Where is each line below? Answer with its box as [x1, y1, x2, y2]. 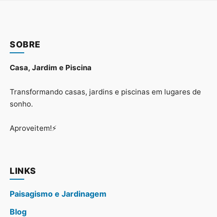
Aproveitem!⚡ [10, 124, 57, 133]
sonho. [10, 99, 33, 109]
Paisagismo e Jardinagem [10, 189, 107, 199]
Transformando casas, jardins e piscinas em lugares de [10, 87, 201, 97]
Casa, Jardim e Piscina [10, 63, 92, 73]
